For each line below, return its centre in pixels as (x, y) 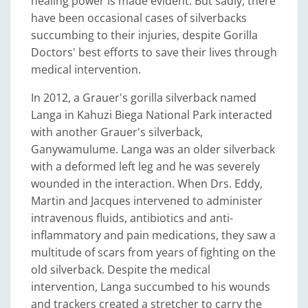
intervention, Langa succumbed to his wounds (151, 287)
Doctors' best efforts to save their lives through (154, 52)
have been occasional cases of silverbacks (139, 18)
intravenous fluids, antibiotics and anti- (132, 218)
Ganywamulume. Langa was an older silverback (153, 149)
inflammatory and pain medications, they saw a (153, 235)
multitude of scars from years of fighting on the (153, 252)
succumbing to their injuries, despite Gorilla (144, 35)
